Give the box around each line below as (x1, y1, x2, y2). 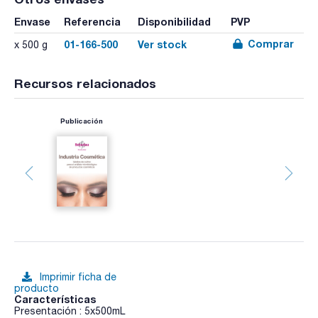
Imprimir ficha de (40, 270, 116, 283)
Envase (14, 16, 50, 28)
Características (14, 292, 96, 305)
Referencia (63, 16, 121, 28)
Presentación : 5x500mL (14, 305, 125, 317)
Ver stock (137, 38, 187, 51)
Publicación (60, 116, 104, 126)
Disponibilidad (137, 16, 211, 28)
